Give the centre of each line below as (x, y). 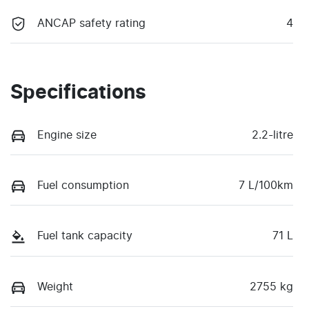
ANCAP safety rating (91, 24)
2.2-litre (272, 136)
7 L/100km (266, 186)
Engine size (67, 136)
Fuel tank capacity (85, 236)
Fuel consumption (83, 186)
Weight (55, 287)
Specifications (78, 93)
